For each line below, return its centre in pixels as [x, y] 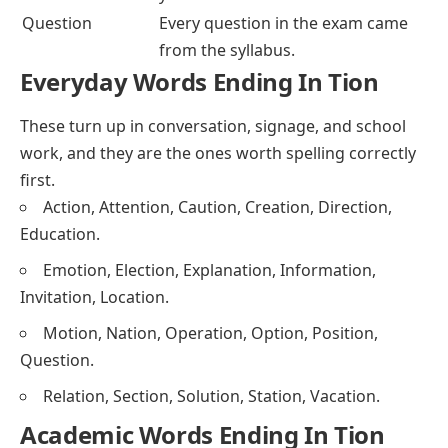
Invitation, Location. [94, 296]
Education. [60, 233]
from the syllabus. [227, 49]
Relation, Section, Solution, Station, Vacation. [211, 395]
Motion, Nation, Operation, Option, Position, [210, 332]
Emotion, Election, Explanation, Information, [209, 269]
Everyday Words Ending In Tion [199, 81]
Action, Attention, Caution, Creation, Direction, [217, 206]
